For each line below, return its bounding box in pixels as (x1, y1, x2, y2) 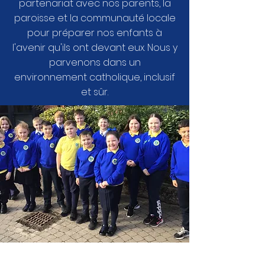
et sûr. (81, 85, 108, 99)
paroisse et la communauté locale (14, 11, 176, 25)
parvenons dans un (49, 56, 141, 69)
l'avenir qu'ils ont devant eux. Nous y (12, 41, 177, 54)
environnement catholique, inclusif (14, 70, 175, 84)
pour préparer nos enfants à (27, 26, 162, 40)
